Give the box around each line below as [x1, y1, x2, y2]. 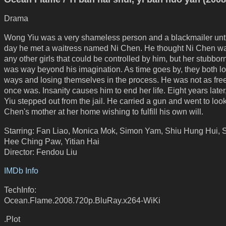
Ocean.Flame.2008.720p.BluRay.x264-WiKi [4, 195, 160, 205]
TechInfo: [4, 185, 36, 194]
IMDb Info [4, 166, 38, 176]
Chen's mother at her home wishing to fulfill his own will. [4, 106, 203, 116]
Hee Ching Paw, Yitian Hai [4, 136, 99, 146]
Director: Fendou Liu [4, 147, 77, 156]
